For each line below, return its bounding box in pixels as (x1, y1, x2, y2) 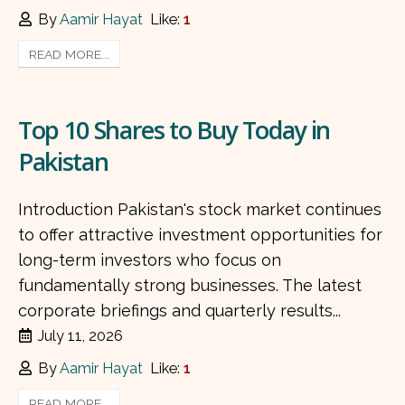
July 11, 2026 (38, 327, 124, 345)
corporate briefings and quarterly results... (18, 301, 341, 321)
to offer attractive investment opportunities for (18, 225, 382, 245)
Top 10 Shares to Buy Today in (18, 112, 330, 146)
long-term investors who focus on (18, 250, 281, 270)
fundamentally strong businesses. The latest (18, 276, 362, 296)
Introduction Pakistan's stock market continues (18, 200, 381, 220)
